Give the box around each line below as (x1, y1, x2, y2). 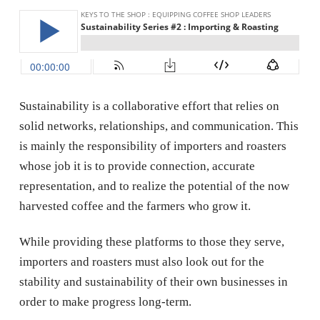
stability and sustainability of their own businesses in (19, 274, 288, 289)
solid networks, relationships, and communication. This (19, 119, 299, 133)
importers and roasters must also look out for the (19, 254, 264, 269)
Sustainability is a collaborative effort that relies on (19, 99, 279, 113)
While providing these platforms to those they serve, (19, 234, 284, 249)
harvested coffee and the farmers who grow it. (19, 199, 251, 213)
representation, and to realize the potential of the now (19, 179, 289, 193)
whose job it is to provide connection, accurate (19, 159, 255, 173)
